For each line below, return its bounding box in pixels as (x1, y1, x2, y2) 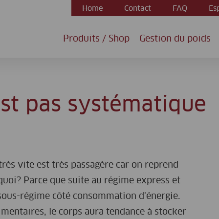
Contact (124, 5, 152, 12)
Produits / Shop (63, 35, 130, 44)
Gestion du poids (139, 35, 211, 44)
